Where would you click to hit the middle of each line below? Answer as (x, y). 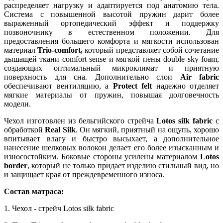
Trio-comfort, (61, 50)
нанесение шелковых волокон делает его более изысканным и (111, 147)
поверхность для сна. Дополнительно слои (92, 77)
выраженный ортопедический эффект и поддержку (111, 23)
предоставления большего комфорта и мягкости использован (111, 41)
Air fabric (199, 77)
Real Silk (60, 129)
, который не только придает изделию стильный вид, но (123, 165)
